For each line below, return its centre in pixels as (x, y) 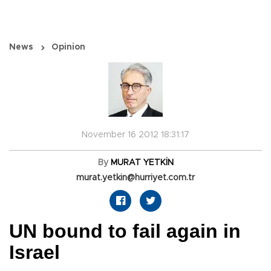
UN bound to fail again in (125, 231)
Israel (34, 253)
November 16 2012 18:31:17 (135, 135)
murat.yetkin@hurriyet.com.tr (135, 178)
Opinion (68, 47)
